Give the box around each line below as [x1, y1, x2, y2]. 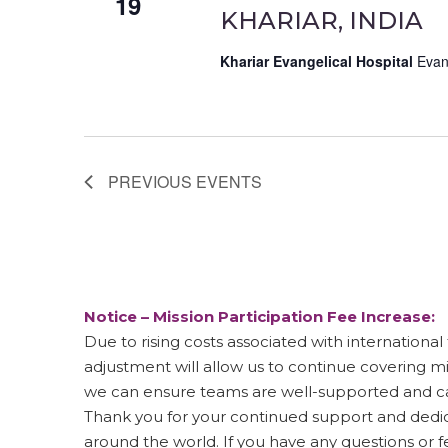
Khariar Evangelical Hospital [219, 51, 417, 72]
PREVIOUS [108, 170, 196, 194]
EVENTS [196, 170, 262, 194]
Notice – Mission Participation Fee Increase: [84, 307, 435, 327]
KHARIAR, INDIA [219, 6, 423, 36]
